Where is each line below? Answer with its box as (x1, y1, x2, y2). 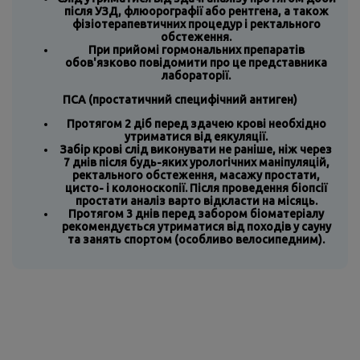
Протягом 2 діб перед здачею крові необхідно (66, 117, 326, 130)
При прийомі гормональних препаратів (88, 43, 305, 56)
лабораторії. (162, 68, 231, 82)
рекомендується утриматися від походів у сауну (61, 219, 331, 233)
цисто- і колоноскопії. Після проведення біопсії (65, 181, 327, 194)
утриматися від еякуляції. (125, 129, 268, 143)
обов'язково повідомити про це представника (65, 55, 327, 69)
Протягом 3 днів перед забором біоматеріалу (68, 207, 324, 220)
